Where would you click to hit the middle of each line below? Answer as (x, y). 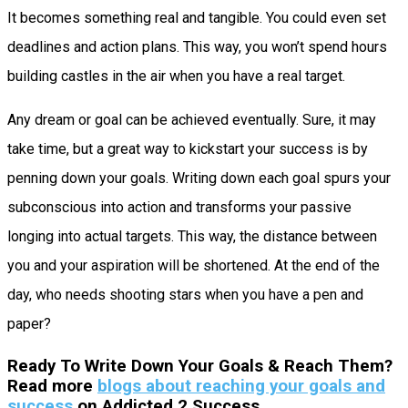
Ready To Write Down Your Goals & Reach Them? (200, 366)
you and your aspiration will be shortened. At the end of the (194, 266)
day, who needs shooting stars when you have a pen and (185, 295)
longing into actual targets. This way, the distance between (192, 237)
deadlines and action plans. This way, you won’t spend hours (197, 47)
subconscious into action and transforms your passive (179, 208)
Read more (52, 386)
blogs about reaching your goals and (241, 386)
